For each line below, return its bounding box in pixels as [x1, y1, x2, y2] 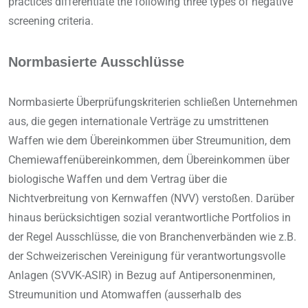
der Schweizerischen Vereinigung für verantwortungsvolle [8, 250, 285, 263]
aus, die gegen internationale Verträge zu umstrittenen [8, 115, 269, 129]
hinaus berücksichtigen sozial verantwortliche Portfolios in [8, 211, 291, 225]
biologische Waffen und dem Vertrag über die [8, 173, 227, 186]
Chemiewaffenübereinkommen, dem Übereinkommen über [8, 153, 289, 167]
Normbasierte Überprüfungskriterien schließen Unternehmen [8, 96, 298, 109]
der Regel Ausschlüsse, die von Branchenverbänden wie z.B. [8, 230, 296, 244]
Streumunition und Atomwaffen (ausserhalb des [8, 288, 241, 302]
